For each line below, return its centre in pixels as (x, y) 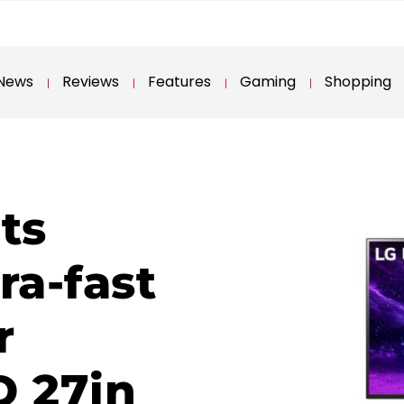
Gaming (268, 82)
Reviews (91, 82)
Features (179, 82)
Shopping (358, 82)
